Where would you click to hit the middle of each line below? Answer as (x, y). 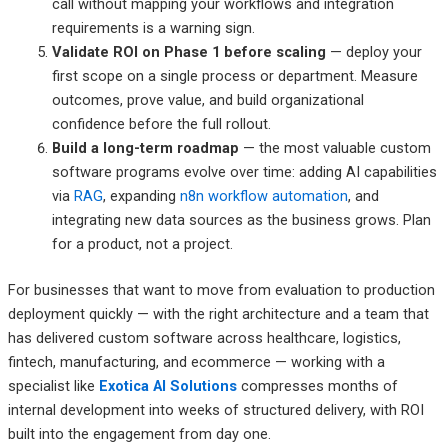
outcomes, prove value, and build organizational (207, 99)
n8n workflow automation (263, 195)
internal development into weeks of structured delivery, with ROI (215, 409)
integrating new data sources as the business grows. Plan (241, 219)
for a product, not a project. (142, 243)
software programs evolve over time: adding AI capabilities (244, 171)
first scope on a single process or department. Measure (234, 75)
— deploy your (373, 51)
